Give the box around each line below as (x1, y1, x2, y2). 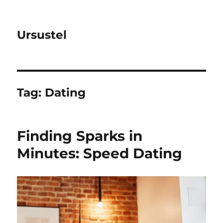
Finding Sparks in (17, 127, 143, 144)
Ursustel (17, 28, 67, 42)
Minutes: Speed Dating (17, 145, 183, 162)
